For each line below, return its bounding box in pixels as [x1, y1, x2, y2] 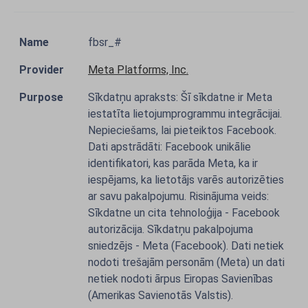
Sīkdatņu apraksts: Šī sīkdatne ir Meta [88, 91, 272, 104]
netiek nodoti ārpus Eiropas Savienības [88, 272, 273, 285]
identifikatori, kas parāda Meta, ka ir [88, 157, 258, 170]
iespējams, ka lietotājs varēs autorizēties [88, 173, 284, 186]
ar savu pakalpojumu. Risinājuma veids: [88, 190, 269, 203]
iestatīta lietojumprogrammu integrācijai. [88, 107, 282, 120]
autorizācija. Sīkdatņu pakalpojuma [88, 223, 253, 236]
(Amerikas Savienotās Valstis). [88, 289, 233, 302]
